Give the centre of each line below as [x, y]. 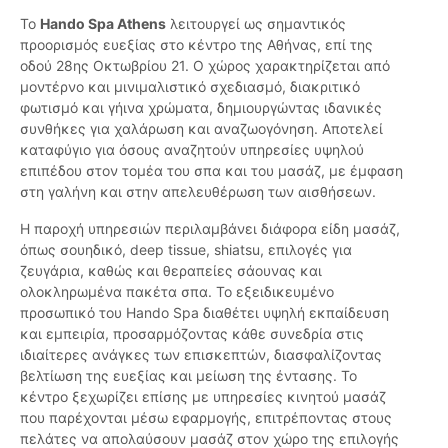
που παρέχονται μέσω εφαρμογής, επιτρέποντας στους [206, 418]
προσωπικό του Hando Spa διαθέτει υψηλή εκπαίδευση [204, 313]
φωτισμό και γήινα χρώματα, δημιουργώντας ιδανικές [201, 108]
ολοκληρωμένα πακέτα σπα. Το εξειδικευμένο [177, 292]
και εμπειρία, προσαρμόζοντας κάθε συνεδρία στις [192, 334]
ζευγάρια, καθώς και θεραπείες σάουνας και [171, 271]
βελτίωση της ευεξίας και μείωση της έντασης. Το [188, 376]
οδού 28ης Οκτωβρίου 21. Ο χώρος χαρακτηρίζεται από [205, 66]
